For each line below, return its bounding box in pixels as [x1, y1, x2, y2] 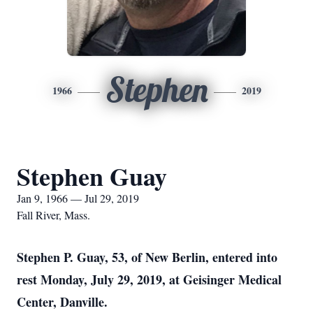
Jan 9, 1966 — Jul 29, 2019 [17, 191, 139, 205]
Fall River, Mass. [17, 208, 90, 222]
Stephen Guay [17, 158, 167, 194]
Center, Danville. [17, 293, 108, 311]
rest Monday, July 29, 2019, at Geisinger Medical [17, 270, 282, 289]
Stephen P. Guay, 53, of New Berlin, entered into [17, 248, 277, 266]
